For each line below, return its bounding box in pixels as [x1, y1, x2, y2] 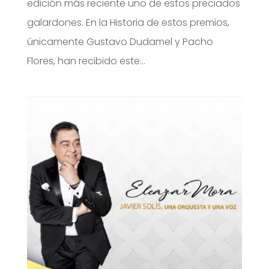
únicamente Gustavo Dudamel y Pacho [26, 34, 213, 49]
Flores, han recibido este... [26, 53, 145, 68]
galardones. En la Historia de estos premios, [26, 15, 229, 29]
